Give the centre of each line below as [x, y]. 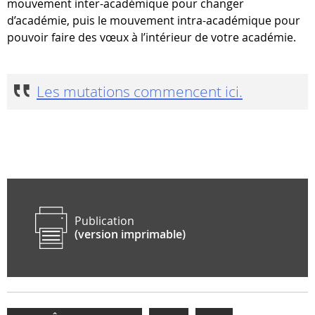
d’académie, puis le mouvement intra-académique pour [154, 20]
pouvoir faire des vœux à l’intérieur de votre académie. [152, 37]
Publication [104, 221]
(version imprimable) [130, 234]
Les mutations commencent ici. [140, 91]
